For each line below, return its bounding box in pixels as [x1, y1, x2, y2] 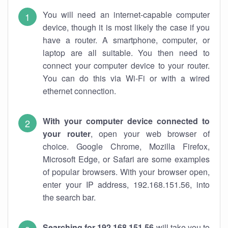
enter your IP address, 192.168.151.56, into [43, 179, 210, 190]
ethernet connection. [43, 85, 116, 97]
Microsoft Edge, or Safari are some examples [43, 153, 210, 165]
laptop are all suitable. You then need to [43, 47, 210, 59]
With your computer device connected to [43, 115, 210, 127]
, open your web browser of [90, 128, 210, 139]
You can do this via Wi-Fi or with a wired [43, 72, 210, 84]
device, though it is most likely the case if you [43, 21, 210, 33]
